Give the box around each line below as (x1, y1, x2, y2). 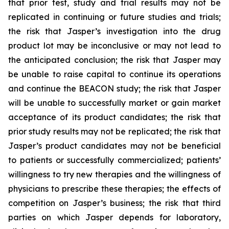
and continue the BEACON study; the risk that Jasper (8, 83, 221, 94)
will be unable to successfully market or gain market (8, 98, 221, 108)
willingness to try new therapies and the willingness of (8, 169, 221, 179)
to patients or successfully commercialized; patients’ (8, 155, 221, 165)
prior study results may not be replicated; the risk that (8, 126, 221, 136)
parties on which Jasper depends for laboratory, (8, 212, 221, 222)
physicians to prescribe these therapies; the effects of (8, 184, 221, 194)
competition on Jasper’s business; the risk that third (8, 198, 221, 208)
